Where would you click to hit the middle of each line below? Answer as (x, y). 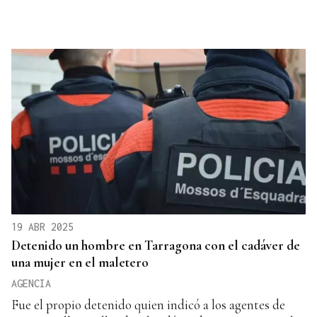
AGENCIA (31, 284)
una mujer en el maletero (80, 263)
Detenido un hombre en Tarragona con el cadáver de (156, 246)
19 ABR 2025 (42, 227)
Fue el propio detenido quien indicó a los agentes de (148, 305)
